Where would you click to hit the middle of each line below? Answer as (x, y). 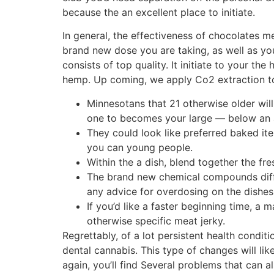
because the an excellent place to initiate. (159, 12)
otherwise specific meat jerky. (156, 220)
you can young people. (140, 147)
